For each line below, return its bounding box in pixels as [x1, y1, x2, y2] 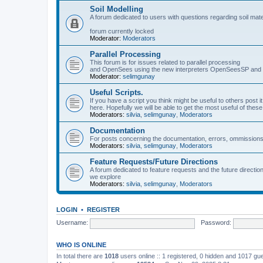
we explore [90, 173, 121, 180]
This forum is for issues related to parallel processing [90, 58, 240, 66]
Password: [200, 219, 231, 227]
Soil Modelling [90, 4, 143, 14]
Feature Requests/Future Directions [90, 157, 218, 166]
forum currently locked [90, 27, 154, 35]
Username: [56, 219, 88, 227]
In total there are [56, 252, 104, 259]
